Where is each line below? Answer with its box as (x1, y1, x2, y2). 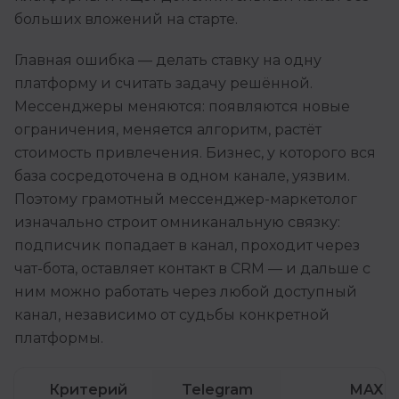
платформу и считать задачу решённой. (14, 75, 313, 93)
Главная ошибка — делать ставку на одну (14, 52, 322, 69)
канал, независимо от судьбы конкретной (14, 306, 330, 324)
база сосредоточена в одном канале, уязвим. (14, 167, 350, 185)
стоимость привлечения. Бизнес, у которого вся (14, 144, 376, 162)
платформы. (14, 330, 103, 347)
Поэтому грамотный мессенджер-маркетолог (14, 191, 357, 208)
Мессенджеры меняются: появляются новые (14, 98, 350, 116)
